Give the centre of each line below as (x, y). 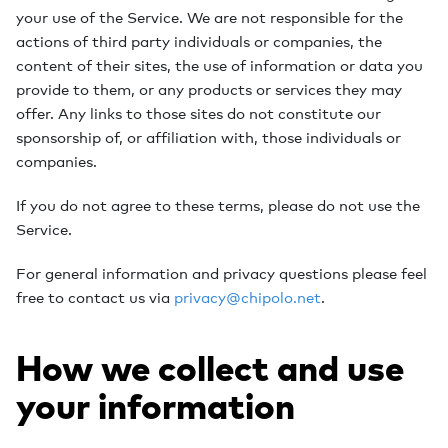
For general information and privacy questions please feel (221, 273)
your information (155, 406)
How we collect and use (210, 368)
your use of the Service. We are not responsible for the (209, 17)
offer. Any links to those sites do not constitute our (198, 113)
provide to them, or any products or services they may (209, 89)
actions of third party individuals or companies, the (199, 41)
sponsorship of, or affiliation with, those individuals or (208, 137)
